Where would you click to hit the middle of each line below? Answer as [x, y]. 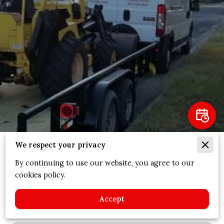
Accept [112, 199]
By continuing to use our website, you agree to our [104, 163]
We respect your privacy [60, 145]
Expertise [112, 155]
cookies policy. [40, 175]
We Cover [36, 198]
